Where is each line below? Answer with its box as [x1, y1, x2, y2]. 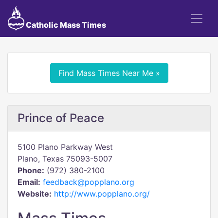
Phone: [18, 165, 44, 175]
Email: [18, 177, 40, 187]
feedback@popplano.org [43, 177, 134, 187]
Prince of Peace [18, 111, 104, 125]
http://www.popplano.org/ [54, 189, 150, 199]
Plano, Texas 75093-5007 [18, 154, 112, 163]
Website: [18, 189, 52, 199]
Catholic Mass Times [24, 20, 106, 30]
